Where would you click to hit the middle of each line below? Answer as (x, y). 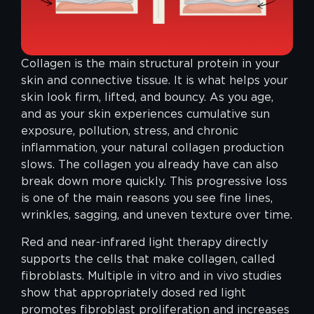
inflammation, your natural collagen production (152, 148)
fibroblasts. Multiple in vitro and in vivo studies (151, 275)
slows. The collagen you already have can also (150, 165)
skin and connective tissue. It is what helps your (155, 81)
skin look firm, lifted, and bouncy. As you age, (147, 97)
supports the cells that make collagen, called (148, 259)
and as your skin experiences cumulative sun (145, 114)
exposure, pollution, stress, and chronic (130, 131)
